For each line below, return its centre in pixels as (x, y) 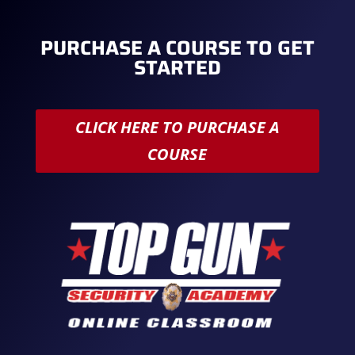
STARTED (177, 67)
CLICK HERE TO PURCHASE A (177, 127)
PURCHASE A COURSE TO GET (177, 48)
